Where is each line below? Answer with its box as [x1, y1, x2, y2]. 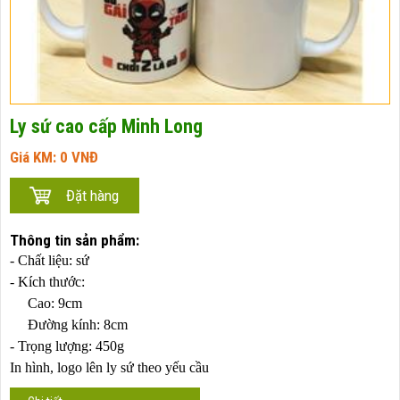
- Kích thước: [10, 273, 85, 289]
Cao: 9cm [10, 295, 82, 311]
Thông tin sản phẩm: [10, 230, 139, 249]
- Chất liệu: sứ [10, 252, 89, 268]
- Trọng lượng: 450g [10, 337, 124, 354]
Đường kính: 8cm [10, 316, 128, 332]
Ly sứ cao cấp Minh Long [10, 114, 203, 137]
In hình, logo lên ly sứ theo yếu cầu [10, 359, 209, 375]
